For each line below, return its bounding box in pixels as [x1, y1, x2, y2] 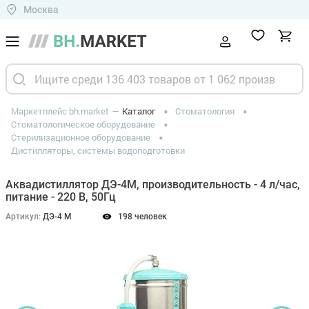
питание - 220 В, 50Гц [6, 190, 116, 203]
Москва [23, 3, 59, 15]
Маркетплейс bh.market [11, 105, 109, 117]
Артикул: [6, 212, 41, 221]
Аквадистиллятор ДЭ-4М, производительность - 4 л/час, [6, 178, 300, 191]
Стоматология [175, 105, 235, 117]
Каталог [122, 105, 155, 117]
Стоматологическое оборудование [11, 118, 155, 130]
